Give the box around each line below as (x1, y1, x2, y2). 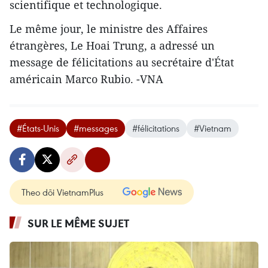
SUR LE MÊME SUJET (28, 215, 129, 230)
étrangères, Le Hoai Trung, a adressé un (10, 38, 215, 53)
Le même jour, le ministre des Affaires (10, 21, 208, 36)
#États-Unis (17, 121, 59, 134)
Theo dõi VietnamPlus (22, 185, 103, 198)
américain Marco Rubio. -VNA (10, 71, 163, 86)
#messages (74, 121, 118, 134)
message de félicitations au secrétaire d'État (10, 54, 234, 69)
